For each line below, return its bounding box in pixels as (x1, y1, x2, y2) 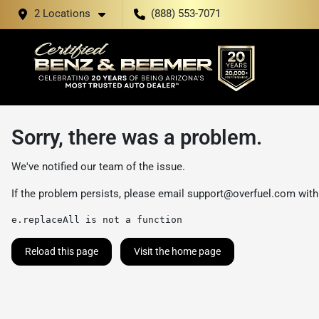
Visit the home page (134, 246, 221, 257)
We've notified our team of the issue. (11, 160, 185, 173)
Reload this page (25, 246, 98, 257)
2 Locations (34, 7, 90, 20)
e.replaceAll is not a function (11, 214, 182, 225)
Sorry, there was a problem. (11, 125, 262, 150)
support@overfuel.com (187, 187, 296, 200)
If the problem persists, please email (11, 187, 187, 200)
